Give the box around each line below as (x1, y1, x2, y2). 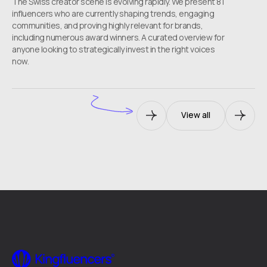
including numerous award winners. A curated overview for (12, 31, 224, 43)
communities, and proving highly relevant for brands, (12, 19, 203, 31)
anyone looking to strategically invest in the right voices (12, 43, 215, 55)
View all (181, 109, 210, 121)
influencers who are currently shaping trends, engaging (12, 7, 214, 19)
